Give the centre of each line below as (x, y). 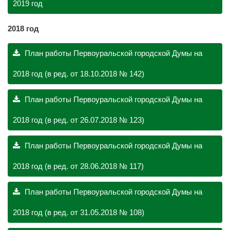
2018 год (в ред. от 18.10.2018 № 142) (79, 74)
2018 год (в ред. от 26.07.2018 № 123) (79, 120)
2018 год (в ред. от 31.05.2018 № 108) (79, 212)
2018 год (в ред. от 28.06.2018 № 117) (78, 166)
